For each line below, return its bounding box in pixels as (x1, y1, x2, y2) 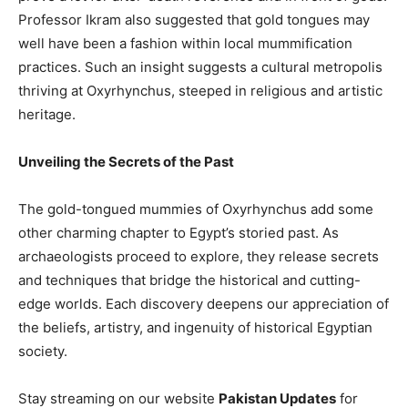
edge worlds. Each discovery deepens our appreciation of (18, 295, 389, 313)
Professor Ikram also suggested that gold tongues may (18, 11, 370, 29)
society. (18, 342, 67, 361)
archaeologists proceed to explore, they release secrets (18, 248, 379, 266)
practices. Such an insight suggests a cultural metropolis (18, 58, 382, 76)
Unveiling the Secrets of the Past (18, 153, 234, 171)
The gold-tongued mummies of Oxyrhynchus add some (18, 200, 373, 219)
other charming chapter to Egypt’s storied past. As (18, 224, 339, 242)
